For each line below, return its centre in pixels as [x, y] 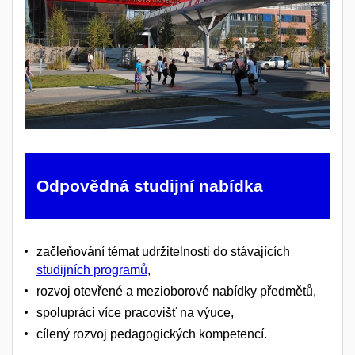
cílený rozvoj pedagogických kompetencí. [152, 334]
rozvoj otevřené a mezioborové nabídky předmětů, [176, 292]
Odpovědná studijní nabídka [150, 186]
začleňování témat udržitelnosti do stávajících [163, 252]
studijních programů [92, 270]
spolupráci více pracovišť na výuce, [135, 313]
